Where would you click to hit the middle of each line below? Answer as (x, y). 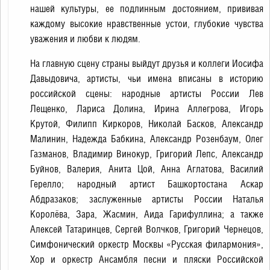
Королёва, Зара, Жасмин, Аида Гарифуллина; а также (147, 214)
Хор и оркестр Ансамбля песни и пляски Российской (147, 259)
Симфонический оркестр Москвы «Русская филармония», (147, 244)
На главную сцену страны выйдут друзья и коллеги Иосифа (147, 64)
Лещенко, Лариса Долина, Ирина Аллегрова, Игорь (147, 109)
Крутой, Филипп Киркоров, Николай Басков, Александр (147, 124)
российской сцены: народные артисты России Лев (147, 94)
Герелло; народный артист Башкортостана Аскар (147, 184)
